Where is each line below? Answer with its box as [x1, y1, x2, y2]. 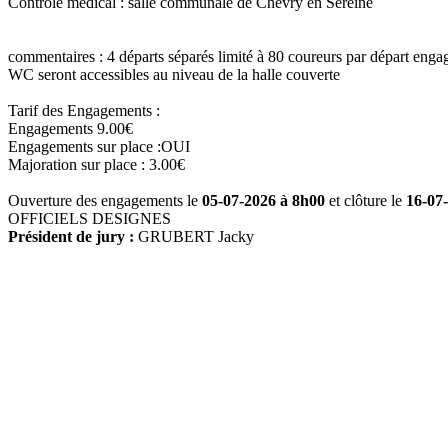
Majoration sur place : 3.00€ [8, 156, 185, 173]
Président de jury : [8, 228, 138, 245]
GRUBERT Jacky [138, 228, 254, 245]
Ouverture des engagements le [8, 192, 202, 209]
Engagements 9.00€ [8, 120, 133, 137]
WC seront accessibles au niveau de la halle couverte [8, 66, 340, 83]
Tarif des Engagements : [8, 102, 160, 119]
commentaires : [8, 48, 107, 65]
